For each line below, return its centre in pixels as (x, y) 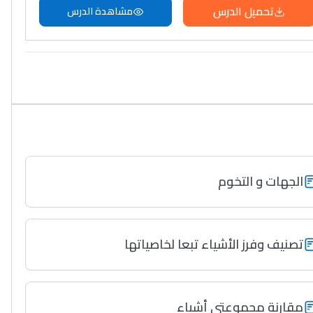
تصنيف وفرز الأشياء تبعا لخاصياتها (214, 244)
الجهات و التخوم (261, 181)
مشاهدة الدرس (100, 11)
